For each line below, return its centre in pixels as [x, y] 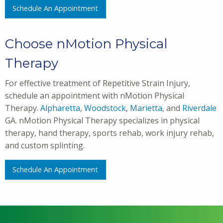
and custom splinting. [45, 145]
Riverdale [199, 108]
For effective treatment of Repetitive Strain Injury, [98, 83]
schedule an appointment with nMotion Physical [95, 95]
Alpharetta [60, 108]
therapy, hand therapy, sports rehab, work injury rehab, [110, 133]
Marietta [146, 108]
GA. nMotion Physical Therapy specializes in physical [102, 120]
